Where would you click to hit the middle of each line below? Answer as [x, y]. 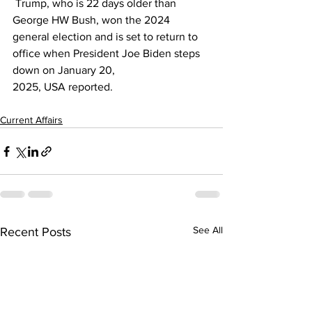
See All [208, 230]
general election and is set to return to [107, 37]
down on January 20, [65, 70]
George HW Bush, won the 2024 [93, 20]
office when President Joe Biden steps [108, 54]
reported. [89, 87]
